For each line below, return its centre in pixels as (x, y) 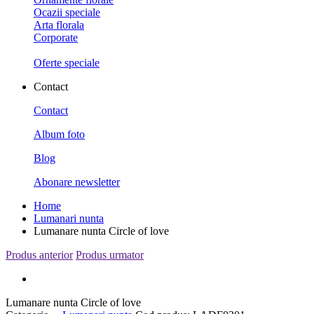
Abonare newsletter (77, 182)
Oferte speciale (67, 63)
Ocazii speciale (67, 12)
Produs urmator (110, 255)
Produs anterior (39, 255)
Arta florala (59, 25)
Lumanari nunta (69, 218)
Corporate (56, 37)
